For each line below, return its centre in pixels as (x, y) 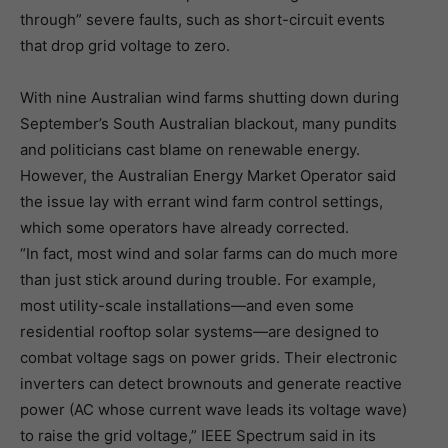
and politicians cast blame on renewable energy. (190, 150)
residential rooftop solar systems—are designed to (199, 332)
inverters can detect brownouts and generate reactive (211, 384)
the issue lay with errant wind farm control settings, (201, 202)
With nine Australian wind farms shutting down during (209, 98)
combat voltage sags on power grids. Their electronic (208, 358)
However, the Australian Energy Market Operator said (208, 176)
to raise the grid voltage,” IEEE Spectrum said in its (198, 436)
